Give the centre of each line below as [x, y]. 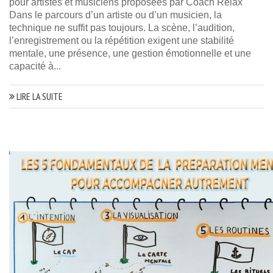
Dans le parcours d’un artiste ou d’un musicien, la [115, 15]
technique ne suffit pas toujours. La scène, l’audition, [122, 28]
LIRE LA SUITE [39, 97]
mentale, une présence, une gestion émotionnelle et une [130, 54]
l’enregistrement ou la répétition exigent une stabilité [122, 41]
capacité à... [35, 66]
